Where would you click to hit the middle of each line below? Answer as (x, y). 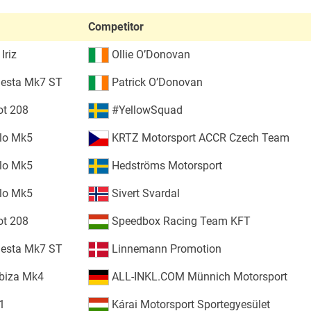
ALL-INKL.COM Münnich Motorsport (198, 276)
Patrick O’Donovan (155, 82)
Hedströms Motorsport (165, 165)
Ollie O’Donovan (149, 54)
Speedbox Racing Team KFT (179, 221)
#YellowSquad (145, 110)
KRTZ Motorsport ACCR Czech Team (199, 137)
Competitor (116, 26)
